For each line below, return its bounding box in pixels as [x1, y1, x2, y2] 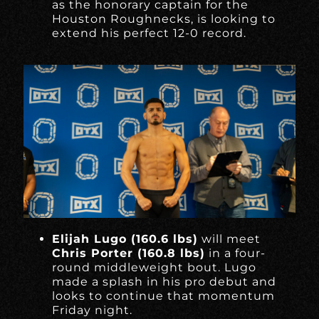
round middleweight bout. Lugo [52, 260, 257, 274]
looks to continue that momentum [52, 288, 276, 303]
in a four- [205, 246, 266, 260]
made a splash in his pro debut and [52, 274, 277, 288]
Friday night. [52, 303, 133, 317]
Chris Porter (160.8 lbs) [52, 246, 206, 260]
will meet [198, 231, 261, 246]
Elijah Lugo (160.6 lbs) [52, 231, 199, 246]
